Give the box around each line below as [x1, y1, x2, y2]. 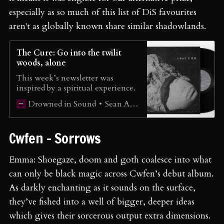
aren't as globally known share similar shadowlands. [9, 19, 206, 32]
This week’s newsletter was [16, 72, 113, 83]
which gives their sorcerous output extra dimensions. [9, 209, 210, 222]
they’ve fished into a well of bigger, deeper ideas [9, 195, 194, 208]
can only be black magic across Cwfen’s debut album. [9, 167, 213, 180]
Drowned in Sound [28, 98, 96, 110]
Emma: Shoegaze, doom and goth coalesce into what [9, 153, 211, 166]
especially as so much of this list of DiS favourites [9, 5, 196, 18]
